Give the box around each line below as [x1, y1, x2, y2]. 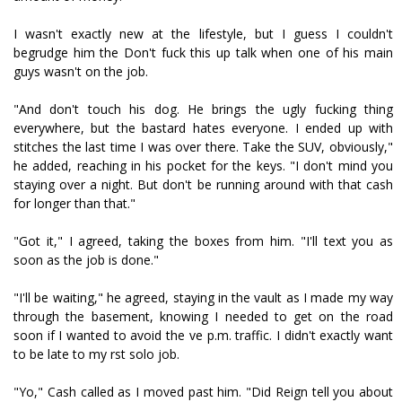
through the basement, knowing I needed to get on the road [13, 308, 393, 325]
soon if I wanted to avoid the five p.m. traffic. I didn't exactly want [13, 327, 393, 344]
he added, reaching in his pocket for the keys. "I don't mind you [13, 157, 393, 174]
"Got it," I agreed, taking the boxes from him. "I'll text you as [13, 232, 393, 249]
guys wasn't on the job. [13, 63, 148, 80]
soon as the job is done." [13, 251, 159, 268]
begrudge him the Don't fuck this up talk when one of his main [13, 44, 393, 61]
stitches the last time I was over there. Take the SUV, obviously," [13, 138, 393, 155]
